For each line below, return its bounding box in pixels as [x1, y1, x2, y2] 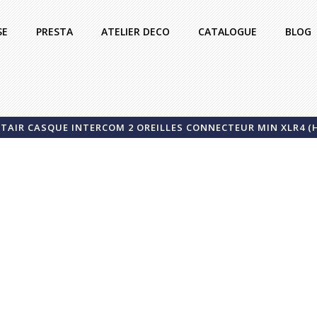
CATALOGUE [198, 25, 257, 38]
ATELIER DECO [101, 25, 170, 38]
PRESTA [36, 25, 73, 38]
